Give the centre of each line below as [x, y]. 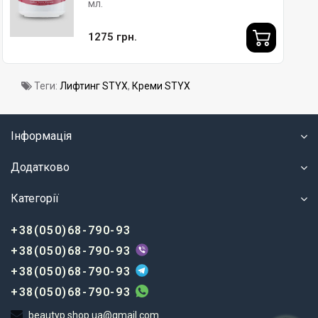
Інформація [41, 136]
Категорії [35, 198]
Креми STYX [161, 86]
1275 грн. [113, 37]
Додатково [40, 167]
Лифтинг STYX [94, 86]
